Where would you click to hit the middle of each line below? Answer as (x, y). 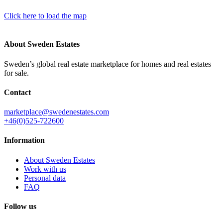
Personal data (45, 178)
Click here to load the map (45, 16)
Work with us (45, 169)
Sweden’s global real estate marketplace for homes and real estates (108, 64)
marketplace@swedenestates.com (56, 112)
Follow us (20, 206)
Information (24, 140)
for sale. (16, 73)
